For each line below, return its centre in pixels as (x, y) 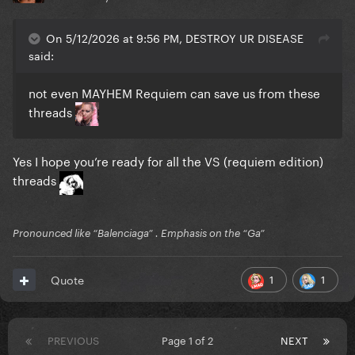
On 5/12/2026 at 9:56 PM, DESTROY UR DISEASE (175, 38)
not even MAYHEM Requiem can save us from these (174, 92)
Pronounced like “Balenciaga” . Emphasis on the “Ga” (139, 233)
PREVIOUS (73, 340)
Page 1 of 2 (190, 340)
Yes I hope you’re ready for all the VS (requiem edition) (168, 160)
